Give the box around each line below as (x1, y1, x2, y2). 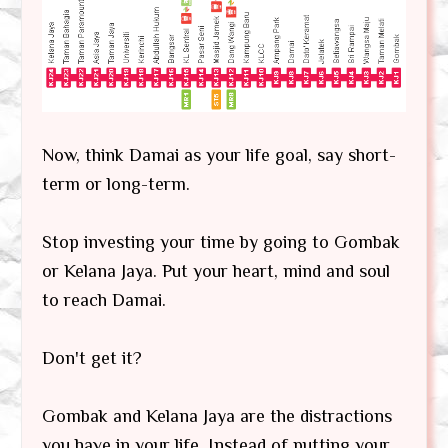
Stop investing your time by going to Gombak (42, 232, 400, 253)
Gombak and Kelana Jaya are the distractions (42, 406, 392, 427)
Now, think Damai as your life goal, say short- (42, 145, 396, 166)
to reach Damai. (42, 290, 166, 311)
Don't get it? (42, 348, 142, 369)
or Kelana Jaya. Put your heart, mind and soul (42, 261, 390, 282)
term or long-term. (42, 174, 190, 195)
